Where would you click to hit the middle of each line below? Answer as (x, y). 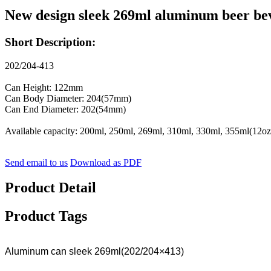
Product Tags (46, 216)
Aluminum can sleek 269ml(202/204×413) (94, 252)
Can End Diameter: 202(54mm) (65, 109)
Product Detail (51, 188)
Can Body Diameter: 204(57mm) (68, 98)
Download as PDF (106, 162)
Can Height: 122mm (44, 87)
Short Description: (50, 42)
